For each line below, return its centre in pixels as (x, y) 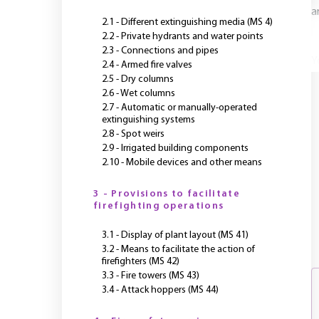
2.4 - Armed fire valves (147, 65)
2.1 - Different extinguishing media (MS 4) (187, 22)
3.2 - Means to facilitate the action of (178, 250)
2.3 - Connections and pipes (160, 51)
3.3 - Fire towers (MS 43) (151, 276)
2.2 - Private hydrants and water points (183, 37)
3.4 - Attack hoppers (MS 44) (160, 290)
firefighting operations (159, 206)
